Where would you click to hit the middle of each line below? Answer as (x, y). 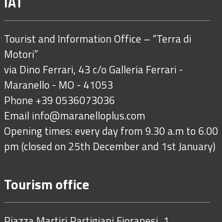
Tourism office (47, 184)
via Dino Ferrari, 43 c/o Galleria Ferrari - (93, 70)
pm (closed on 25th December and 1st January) (110, 146)
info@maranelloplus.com (88, 116)
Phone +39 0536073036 (59, 100)
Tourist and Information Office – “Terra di (98, 39)
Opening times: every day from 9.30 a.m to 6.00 (111, 131)
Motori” (21, 54)
